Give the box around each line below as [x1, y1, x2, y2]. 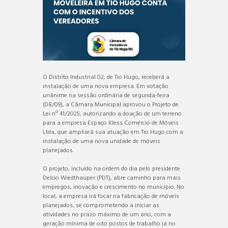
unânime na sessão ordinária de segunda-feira [43, 90, 169, 101]
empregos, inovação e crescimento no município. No [43, 182, 184, 192]
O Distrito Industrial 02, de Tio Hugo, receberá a [43, 72, 169, 82]
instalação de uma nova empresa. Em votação [43, 81, 168, 92]
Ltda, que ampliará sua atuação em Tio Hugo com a [43, 127, 183, 137]
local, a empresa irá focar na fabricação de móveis [43, 191, 179, 202]
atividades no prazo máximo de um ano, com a [43, 209, 171, 220]
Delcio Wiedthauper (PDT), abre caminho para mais [43, 173, 181, 183]
